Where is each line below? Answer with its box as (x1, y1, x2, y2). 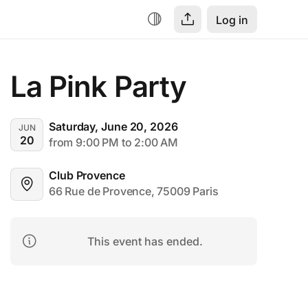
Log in (216, 13, 248, 27)
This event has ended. (87, 234, 203, 248)
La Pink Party (10, 69, 186, 104)
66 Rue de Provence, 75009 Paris (49, 184, 219, 198)
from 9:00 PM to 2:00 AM (49, 135, 178, 149)
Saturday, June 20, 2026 (49, 119, 178, 133)
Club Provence (49, 168, 125, 182)
